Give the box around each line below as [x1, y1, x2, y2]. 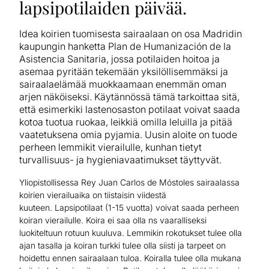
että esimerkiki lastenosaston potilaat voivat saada [19, 103, 240, 115]
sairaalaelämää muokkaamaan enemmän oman [19, 77, 226, 90]
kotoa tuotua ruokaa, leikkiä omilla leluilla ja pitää [19, 115, 232, 128]
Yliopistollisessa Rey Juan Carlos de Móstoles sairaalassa [19, 177, 240, 187]
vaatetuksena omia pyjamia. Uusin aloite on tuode [19, 128, 237, 141]
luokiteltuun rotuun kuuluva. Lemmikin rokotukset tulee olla [19, 227, 242, 238]
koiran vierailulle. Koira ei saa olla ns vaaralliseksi [19, 214, 207, 225]
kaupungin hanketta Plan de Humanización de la [19, 40, 231, 52]
